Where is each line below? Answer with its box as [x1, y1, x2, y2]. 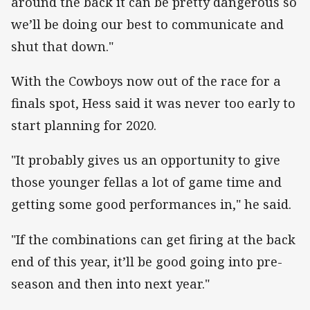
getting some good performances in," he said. [11, 196, 291, 213]
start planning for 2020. [11, 117, 156, 134]
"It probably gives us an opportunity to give [11, 152, 280, 169]
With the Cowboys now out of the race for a [11, 73, 281, 90]
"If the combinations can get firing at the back [11, 230, 295, 248]
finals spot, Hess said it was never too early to [11, 95, 295, 112]
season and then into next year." [11, 275, 210, 292]
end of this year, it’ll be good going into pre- [11, 253, 282, 270]
